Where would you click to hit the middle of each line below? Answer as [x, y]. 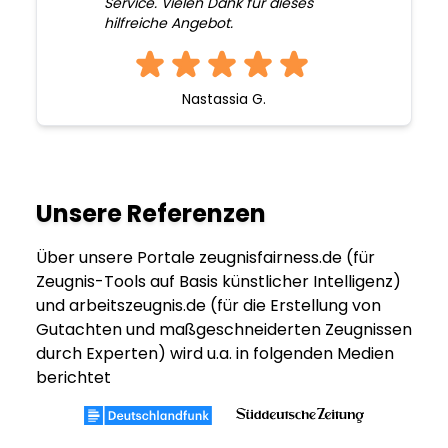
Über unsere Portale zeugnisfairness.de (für [205, 258]
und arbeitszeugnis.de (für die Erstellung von [208, 306]
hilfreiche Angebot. [168, 23]
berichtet [73, 378]
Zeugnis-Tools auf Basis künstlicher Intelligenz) [218, 282]
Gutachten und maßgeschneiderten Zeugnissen [224, 330]
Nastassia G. [224, 99]
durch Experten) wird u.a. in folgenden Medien [215, 354]
